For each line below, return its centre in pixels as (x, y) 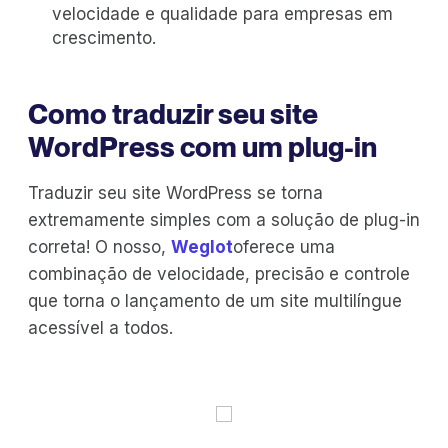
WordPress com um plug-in (202, 146)
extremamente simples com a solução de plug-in (224, 219)
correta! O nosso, (99, 246)
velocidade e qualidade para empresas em (222, 13)
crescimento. (104, 37)
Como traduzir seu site (173, 113)
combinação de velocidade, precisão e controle (219, 273)
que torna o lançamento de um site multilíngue (215, 300)
